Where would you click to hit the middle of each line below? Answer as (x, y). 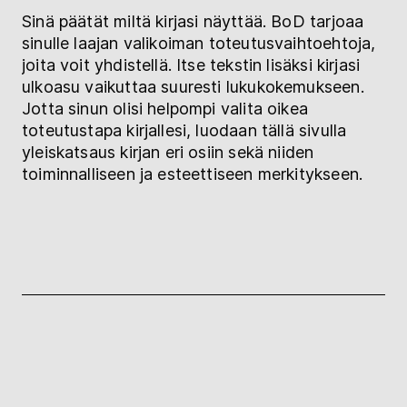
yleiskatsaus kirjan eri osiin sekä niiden (168, 153)
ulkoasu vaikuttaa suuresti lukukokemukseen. (193, 87)
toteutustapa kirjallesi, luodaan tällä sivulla (184, 131)
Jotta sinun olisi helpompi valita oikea (165, 109)
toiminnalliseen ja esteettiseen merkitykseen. (193, 174)
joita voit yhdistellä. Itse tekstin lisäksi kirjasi (191, 65)
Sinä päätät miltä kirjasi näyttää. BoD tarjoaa (193, 22)
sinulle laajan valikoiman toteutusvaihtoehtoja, (199, 44)
